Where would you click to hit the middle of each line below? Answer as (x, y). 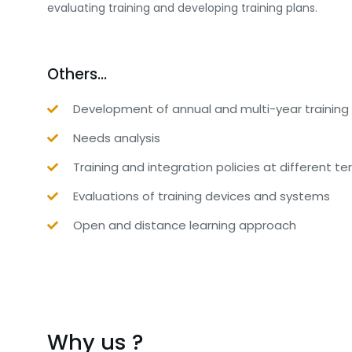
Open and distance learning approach (184, 225)
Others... (77, 74)
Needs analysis (116, 138)
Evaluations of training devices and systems (201, 196)
